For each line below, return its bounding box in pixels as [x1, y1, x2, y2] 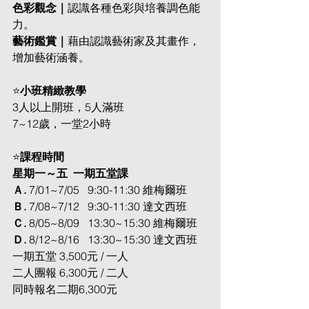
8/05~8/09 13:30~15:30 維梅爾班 [29, 216, 197, 230]
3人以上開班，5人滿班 [12, 100, 124, 114]
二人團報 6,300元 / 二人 [12, 266, 128, 279]
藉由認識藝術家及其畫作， [68, 34, 200, 48]
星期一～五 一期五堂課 [12, 166, 128, 180]
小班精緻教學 [20, 83, 86, 97]
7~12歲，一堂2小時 [12, 117, 111, 130]
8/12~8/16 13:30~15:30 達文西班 [29, 232, 197, 246]
